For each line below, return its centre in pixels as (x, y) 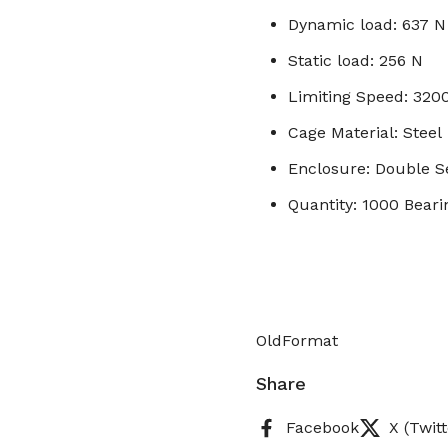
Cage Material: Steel (365, 132)
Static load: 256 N (355, 60)
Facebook (322, 427)
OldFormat (297, 340)
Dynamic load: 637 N (367, 24)
